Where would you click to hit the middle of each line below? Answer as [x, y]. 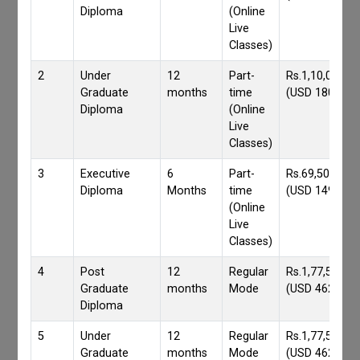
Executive [106, 174]
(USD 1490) [316, 191]
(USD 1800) [316, 93]
